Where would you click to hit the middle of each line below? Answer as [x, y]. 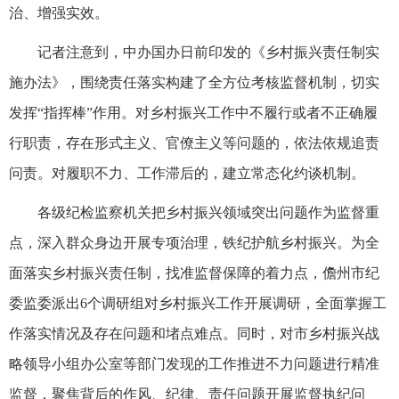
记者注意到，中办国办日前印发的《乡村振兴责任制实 [208, 52]
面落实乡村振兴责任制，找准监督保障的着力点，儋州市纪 [194, 273]
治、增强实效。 [59, 12]
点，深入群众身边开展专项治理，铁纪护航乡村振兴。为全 [194, 242]
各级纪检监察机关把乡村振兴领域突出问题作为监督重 [208, 212]
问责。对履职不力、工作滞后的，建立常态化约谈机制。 [187, 173]
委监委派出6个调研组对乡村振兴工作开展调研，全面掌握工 [198, 303]
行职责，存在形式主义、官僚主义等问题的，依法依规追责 [194, 142]
